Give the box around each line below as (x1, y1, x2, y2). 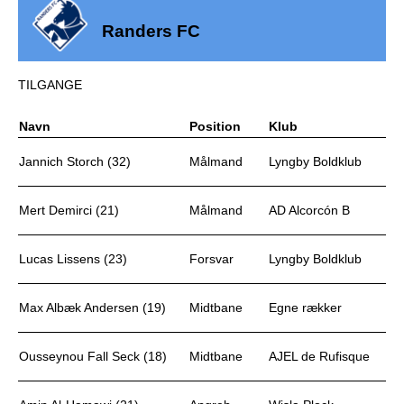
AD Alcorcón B (269, 203, 350, 217)
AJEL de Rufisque (269, 349, 370, 363)
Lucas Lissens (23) (19, 252, 127, 266)
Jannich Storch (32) (19, 154, 131, 169)
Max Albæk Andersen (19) (19, 300, 166, 315)
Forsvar (189, 252, 234, 266)
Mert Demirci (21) (19, 203, 119, 217)
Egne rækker (269, 300, 342, 315)
